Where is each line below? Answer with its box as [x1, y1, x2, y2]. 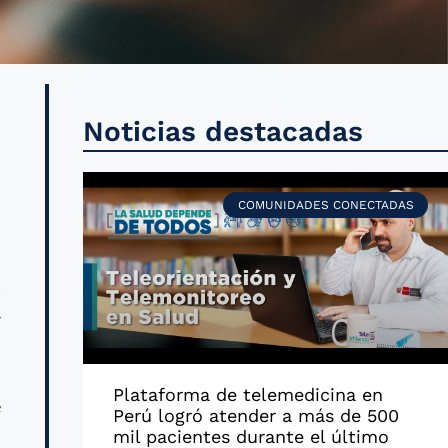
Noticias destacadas [82, 115, 363, 148]
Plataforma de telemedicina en [112, 384, 383, 406]
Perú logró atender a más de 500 [112, 405, 399, 427]
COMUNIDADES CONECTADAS [237, 198, 414, 213]
